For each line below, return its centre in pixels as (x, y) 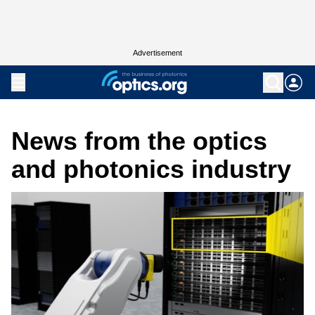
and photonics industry (151, 169)
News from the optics (139, 141)
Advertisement (157, 53)
